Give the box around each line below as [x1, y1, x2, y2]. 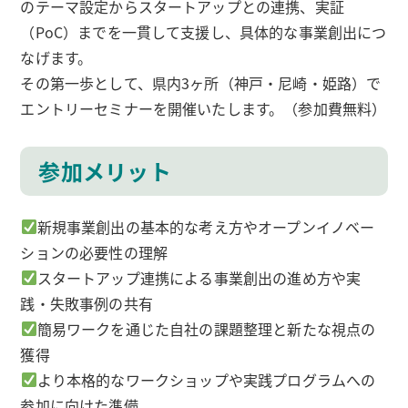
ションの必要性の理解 [20, 240, 168, 263]
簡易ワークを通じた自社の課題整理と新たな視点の [36, 317, 376, 340]
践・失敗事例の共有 [20, 291, 153, 314]
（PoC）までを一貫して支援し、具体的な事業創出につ [20, 20, 387, 43]
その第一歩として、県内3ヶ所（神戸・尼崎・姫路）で [20, 71, 382, 94]
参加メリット [38, 154, 171, 187]
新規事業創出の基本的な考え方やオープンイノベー [36, 215, 375, 238]
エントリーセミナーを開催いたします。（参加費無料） [20, 97, 387, 119]
